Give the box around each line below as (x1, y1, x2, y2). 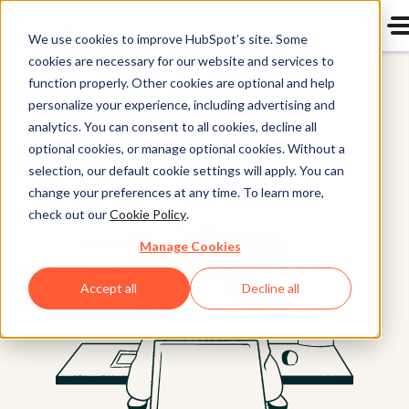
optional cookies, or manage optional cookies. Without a (27, 140, 345, 156)
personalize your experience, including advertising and (27, 96, 335, 112)
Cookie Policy (109, 205, 186, 222)
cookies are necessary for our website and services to (27, 52, 334, 68)
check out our (27, 205, 110, 222)
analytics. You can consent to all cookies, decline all (27, 118, 317, 134)
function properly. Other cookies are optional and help (27, 74, 335, 90)
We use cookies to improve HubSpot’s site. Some (27, 30, 308, 47)
